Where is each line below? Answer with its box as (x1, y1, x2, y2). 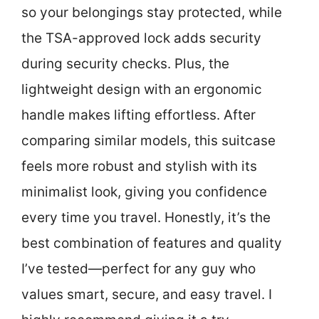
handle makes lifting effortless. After (21, 107, 256, 123)
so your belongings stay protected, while (21, 4, 282, 21)
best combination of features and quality (21, 235, 282, 251)
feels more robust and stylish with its (21, 158, 257, 174)
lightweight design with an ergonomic (21, 81, 262, 98)
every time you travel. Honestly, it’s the (21, 209, 271, 226)
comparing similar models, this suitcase (21, 132, 276, 149)
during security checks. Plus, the (21, 56, 229, 72)
